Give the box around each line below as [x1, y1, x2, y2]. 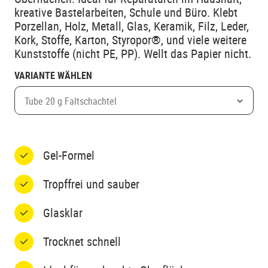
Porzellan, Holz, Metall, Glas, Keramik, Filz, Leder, [14, 18, 249, 34]
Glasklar [43, 205, 83, 221]
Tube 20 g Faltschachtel [25, 94, 117, 108]
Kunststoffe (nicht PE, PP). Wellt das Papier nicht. [14, 45, 251, 62]
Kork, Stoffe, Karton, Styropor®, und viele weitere [14, 32, 246, 48]
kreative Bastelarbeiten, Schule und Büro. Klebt [14, 4, 237, 20]
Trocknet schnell [43, 233, 121, 249]
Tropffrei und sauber [43, 176, 139, 192]
